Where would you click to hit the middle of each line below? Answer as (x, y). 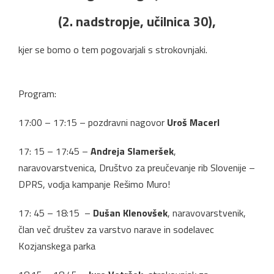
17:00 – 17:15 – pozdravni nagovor (93, 122)
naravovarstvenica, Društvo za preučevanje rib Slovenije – (137, 167)
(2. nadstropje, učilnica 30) (135, 21)
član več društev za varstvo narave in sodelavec (116, 229)
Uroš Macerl (193, 122)
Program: (37, 93)
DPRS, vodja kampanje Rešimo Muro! (94, 184)
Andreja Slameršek (132, 151)
